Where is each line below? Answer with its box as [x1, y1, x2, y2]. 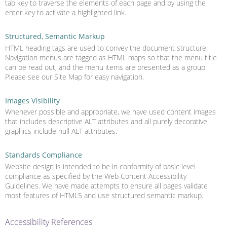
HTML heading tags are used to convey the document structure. [5, 43, 208, 53]
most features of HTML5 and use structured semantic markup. [5, 190, 203, 200]
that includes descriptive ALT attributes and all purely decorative [5, 117, 207, 126]
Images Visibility [5, 95, 60, 105]
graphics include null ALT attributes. [5, 126, 117, 136]
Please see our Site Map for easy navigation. [5, 71, 144, 82]
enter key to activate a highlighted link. [5, 8, 126, 17]
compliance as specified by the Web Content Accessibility [5, 171, 186, 181]
